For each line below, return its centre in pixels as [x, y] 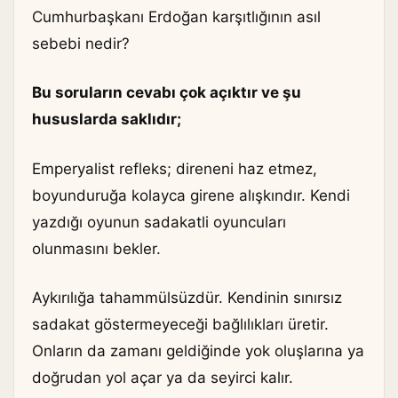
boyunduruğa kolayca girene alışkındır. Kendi [191, 195]
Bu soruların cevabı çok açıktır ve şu [167, 93]
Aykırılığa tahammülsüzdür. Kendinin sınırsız [187, 298]
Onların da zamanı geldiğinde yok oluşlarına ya [198, 351]
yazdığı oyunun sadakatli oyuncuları [159, 222]
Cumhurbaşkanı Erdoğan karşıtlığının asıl [176, 16]
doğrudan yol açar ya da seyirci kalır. [163, 378]
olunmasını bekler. [96, 248]
